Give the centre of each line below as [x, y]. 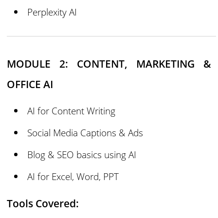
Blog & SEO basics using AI [82, 155]
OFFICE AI [30, 84]
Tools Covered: [43, 203]
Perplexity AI [52, 12]
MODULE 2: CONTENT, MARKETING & [109, 64]
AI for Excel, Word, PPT [73, 177]
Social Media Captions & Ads [85, 132]
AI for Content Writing [72, 110]
